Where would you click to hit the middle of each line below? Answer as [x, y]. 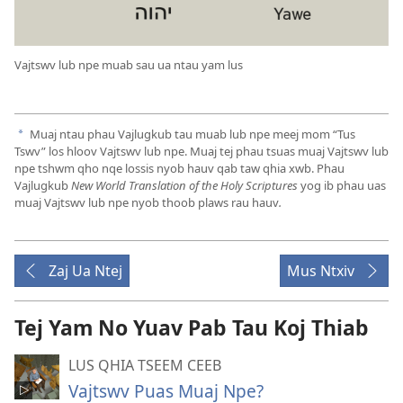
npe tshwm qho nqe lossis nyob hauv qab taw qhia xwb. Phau [179, 168]
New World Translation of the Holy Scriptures [184, 185]
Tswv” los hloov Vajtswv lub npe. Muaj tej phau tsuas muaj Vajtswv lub [201, 151]
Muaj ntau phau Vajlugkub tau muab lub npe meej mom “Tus [191, 134]
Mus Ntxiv [321, 270]
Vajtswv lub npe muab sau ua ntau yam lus [129, 64]
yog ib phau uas [342, 185]
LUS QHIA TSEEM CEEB [145, 365]
